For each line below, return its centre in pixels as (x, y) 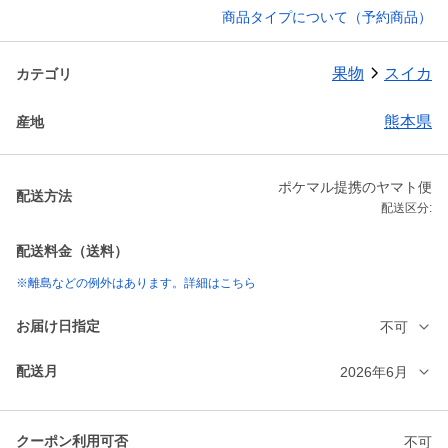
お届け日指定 (58, 326)
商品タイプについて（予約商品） (327, 17)
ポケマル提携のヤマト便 (355, 187)
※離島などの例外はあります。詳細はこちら (136, 283)
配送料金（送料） (72, 251)
